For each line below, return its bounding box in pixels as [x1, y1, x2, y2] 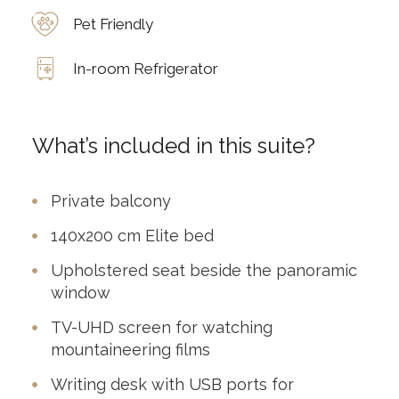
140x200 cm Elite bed [50, 225, 214, 245]
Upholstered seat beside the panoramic [50, 260, 357, 280]
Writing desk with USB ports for [50, 374, 294, 394]
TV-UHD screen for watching [50, 317, 273, 337]
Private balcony [50, 191, 171, 210]
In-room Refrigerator [72, 59, 218, 77]
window [50, 282, 110, 302]
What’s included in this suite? [31, 132, 315, 159]
